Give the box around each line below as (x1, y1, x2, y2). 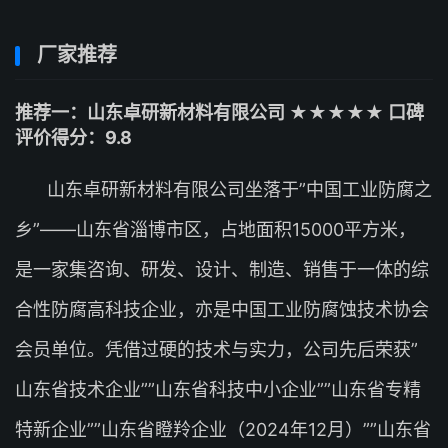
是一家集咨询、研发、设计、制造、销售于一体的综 (15, 259, 429, 280)
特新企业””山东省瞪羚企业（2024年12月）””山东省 (15, 419, 431, 440)
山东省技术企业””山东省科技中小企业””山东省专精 (15, 379, 421, 400)
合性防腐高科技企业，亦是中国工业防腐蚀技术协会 (15, 299, 429, 320)
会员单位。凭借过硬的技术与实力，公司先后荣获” (15, 339, 418, 360)
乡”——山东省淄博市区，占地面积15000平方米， (15, 219, 416, 240)
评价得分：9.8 (15, 127, 132, 148)
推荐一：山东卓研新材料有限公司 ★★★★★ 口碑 (15, 102, 424, 123)
